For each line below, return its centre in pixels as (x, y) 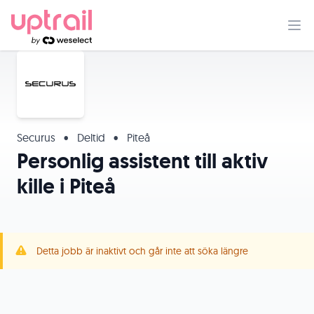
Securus (37, 137)
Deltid (91, 137)
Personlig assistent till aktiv (142, 161)
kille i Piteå (66, 186)
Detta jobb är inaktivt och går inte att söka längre (142, 251)
